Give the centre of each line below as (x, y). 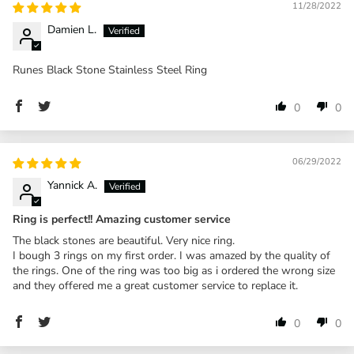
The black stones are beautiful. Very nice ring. (124, 240)
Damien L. (72, 29)
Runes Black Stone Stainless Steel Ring (110, 70)
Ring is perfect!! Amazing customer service (122, 219)
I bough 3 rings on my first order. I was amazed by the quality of (171, 255)
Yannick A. (72, 185)
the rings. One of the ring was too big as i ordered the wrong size (174, 270)
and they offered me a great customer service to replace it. (155, 285)
